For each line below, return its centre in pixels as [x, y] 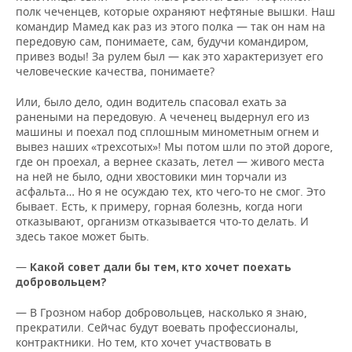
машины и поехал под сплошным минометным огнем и [167, 132]
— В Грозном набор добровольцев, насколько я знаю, [161, 312]
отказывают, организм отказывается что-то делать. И [162, 221]
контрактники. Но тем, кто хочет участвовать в [143, 342]
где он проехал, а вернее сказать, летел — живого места [170, 161]
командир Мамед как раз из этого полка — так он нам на [170, 26]
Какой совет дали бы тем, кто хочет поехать [159, 267]
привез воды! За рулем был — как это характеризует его [169, 56]
